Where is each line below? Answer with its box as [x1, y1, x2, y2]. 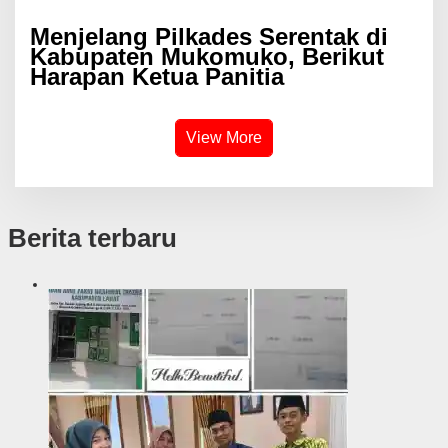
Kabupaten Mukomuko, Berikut [30, 42, 384, 70]
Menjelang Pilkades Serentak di [30, 22, 388, 50]
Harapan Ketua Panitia [30, 62, 284, 90]
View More [186, 128, 262, 146]
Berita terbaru [7, 222, 177, 253]
